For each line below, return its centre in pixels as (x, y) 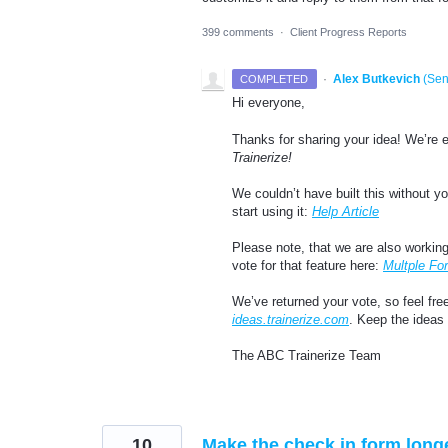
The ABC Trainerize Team (306, 356)
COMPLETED (274, 79)
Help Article (345, 211)
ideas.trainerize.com (290, 320)
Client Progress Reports (348, 32)
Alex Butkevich (376, 79)
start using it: (272, 211)
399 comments (238, 32)
